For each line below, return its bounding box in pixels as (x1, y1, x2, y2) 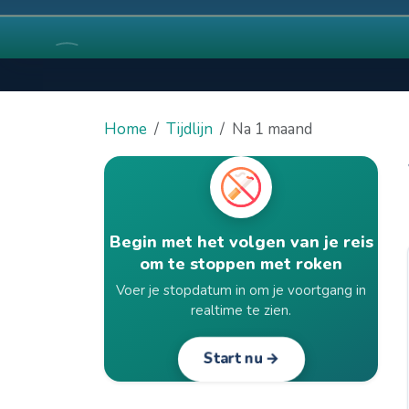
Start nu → (201, 348, 281, 370)
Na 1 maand (232, 119, 312, 140)
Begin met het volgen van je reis (109, 231, 373, 253)
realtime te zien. (191, 301, 291, 320)
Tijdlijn (166, 119, 213, 140)
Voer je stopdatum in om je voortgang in (116, 281, 366, 299)
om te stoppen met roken (140, 253, 342, 275)
